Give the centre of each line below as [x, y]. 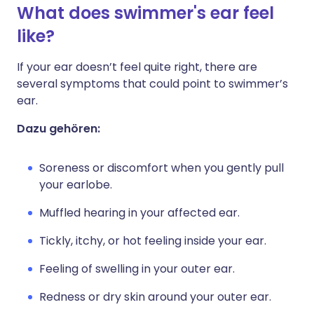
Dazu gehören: [59, 129]
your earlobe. [76, 185]
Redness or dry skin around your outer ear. [155, 297]
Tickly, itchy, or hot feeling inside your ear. [153, 241]
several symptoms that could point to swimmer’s [152, 84]
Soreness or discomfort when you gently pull [162, 168]
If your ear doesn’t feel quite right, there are [137, 67]
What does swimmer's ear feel [145, 13]
